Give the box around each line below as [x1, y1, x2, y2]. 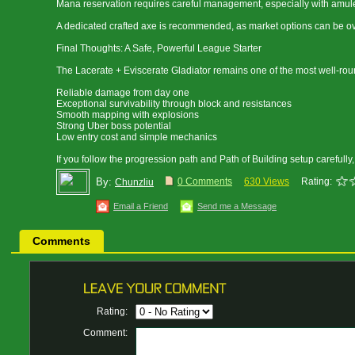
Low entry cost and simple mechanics [56, 132, 217, 143]
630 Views [244, 176, 289, 187]
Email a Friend [113, 201, 168, 211]
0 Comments [177, 176, 232, 187]
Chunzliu [115, 177, 154, 188]
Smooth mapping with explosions [56, 109, 199, 120]
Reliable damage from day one [56, 87, 189, 98]
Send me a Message [197, 201, 277, 211]
